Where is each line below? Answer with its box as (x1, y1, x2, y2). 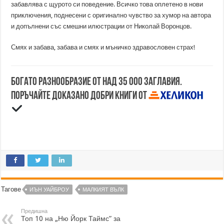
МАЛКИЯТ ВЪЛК (82, 186, 124, 193)
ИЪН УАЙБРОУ (29, 186, 69, 193)
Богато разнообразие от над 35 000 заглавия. (11, 76, 182, 88)
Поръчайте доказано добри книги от (11, 90, 149, 102)
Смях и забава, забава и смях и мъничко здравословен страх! (11, 43, 195, 51)
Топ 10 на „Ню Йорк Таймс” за (21, 214, 121, 222)
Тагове (1, 185, 21, 193)
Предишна (21, 207, 48, 214)
